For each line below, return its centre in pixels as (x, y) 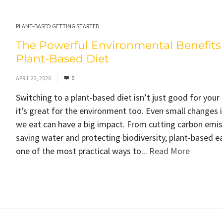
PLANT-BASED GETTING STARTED (57, 26)
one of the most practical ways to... (82, 151)
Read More (169, 151)
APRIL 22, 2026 (33, 78)
